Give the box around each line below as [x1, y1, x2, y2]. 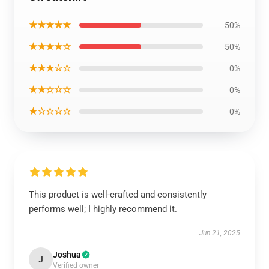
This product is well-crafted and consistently [29, 189, 207, 200]
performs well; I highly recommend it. [29, 204, 177, 214]
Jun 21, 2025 [199, 229, 240, 237]
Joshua [53, 250, 81, 259]
